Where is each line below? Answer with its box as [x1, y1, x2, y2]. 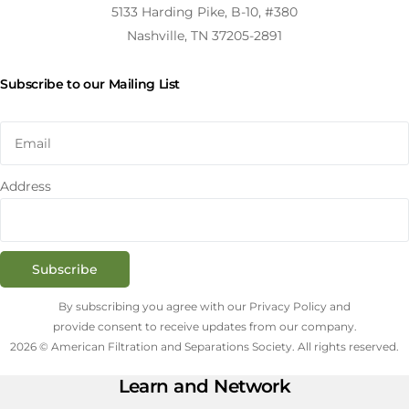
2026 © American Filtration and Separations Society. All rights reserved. [10, 340, 399, 354]
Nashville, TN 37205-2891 [127, 26, 282, 44]
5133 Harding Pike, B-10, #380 [111, 3, 298, 20]
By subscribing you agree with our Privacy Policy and [58, 299, 351, 314]
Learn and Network [118, 375, 291, 398]
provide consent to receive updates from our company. [52, 320, 357, 334]
